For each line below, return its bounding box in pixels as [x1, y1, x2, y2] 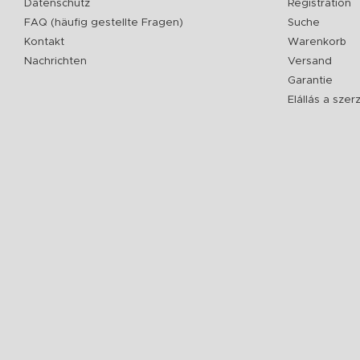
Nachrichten [24, 55, 87, 67]
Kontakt [24, 36, 64, 47]
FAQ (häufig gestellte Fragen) [24, 17, 183, 28]
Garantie [288, 75, 333, 86]
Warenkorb [288, 36, 347, 47]
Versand [288, 55, 333, 67]
